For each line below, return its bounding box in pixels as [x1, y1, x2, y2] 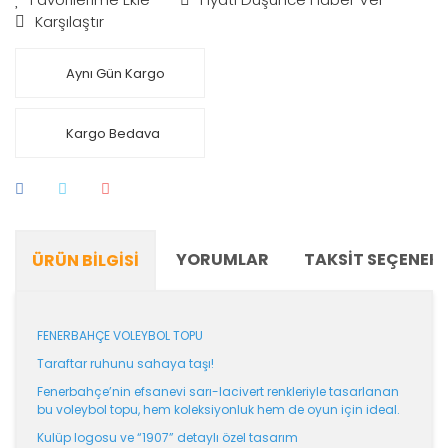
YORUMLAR [176, 248, 269, 271]
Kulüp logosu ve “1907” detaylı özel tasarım [37, 429, 298, 446]
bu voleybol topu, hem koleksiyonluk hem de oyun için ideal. [37, 401, 400, 418]
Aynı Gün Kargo [66, 63, 165, 83]
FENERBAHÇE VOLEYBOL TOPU [37, 327, 203, 344]
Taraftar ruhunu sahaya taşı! [37, 355, 214, 372]
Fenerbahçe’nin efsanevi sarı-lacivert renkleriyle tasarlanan [37, 383, 399, 400]
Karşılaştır [35, 11, 104, 32]
